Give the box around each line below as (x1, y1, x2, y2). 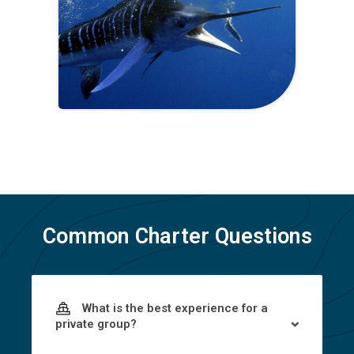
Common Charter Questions (42, 224, 312, 250)
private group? (55, 317, 137, 332)
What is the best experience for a (79, 301, 268, 316)
